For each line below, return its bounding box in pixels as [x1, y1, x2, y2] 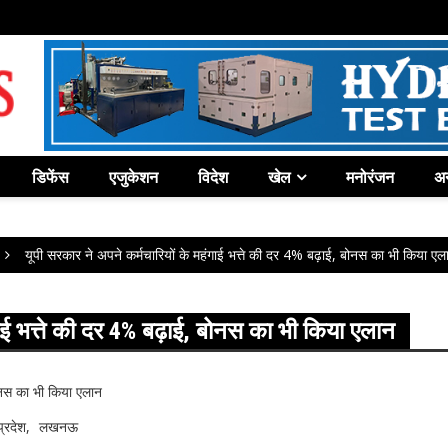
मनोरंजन [346, 166, 394, 188]
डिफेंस [32, 166, 69, 188]
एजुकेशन [109, 166, 158, 188]
